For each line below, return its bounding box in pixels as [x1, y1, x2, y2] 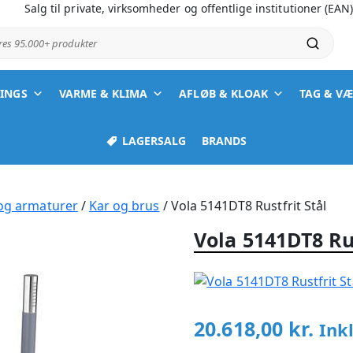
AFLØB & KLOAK [179, 86, 269, 101]
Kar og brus [88, 197, 160, 214]
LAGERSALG [121, 133, 187, 148]
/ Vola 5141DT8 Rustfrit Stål [159, 197, 326, 214]
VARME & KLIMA [58, 86, 148, 101]
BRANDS [202, 133, 247, 148]
